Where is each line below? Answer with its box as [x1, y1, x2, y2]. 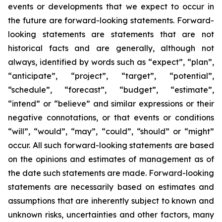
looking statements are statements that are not [8, 29, 214, 39]
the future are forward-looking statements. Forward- [8, 15, 214, 25]
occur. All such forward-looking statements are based [8, 140, 214, 150]
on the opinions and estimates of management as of [8, 154, 214, 164]
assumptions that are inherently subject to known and [8, 196, 214, 206]
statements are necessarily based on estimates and [8, 182, 214, 192]
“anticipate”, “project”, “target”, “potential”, [8, 71, 214, 81]
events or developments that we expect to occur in [8, 1, 214, 11]
